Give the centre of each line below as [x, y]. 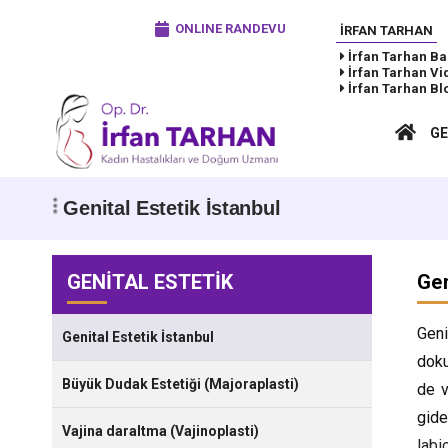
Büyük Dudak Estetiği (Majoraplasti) [180, 383]
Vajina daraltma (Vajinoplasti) [160, 430]
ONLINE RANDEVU [230, 29]
